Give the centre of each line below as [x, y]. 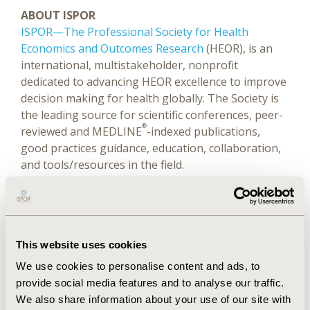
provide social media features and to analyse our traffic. [150, 283]
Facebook [113, 198]
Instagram [183, 198]
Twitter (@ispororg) [189, 181]
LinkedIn [100, 181]
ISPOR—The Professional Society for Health [135, 32]
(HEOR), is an [238, 48]
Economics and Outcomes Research [112, 48]
